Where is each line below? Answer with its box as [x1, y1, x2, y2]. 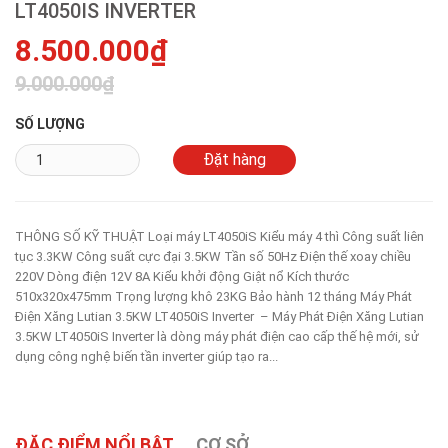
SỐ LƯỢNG [15, 116, 85, 133]
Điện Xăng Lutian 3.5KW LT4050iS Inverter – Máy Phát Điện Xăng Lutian [15, 309, 424, 325]
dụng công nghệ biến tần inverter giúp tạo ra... [15, 349, 278, 365]
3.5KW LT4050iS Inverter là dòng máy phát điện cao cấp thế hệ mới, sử [15, 329, 419, 345]
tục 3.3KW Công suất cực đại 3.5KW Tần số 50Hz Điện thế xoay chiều [15, 249, 411, 265]
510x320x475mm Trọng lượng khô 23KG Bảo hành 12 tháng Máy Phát [15, 289, 412, 305]
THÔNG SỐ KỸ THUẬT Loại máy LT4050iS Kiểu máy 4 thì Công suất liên [15, 229, 424, 245]
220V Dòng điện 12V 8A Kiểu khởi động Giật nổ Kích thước [15, 269, 349, 285]
